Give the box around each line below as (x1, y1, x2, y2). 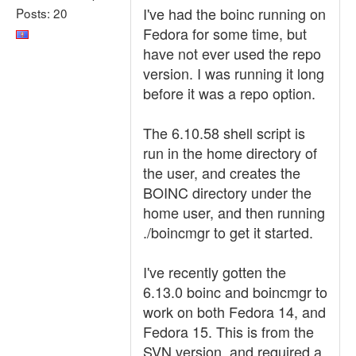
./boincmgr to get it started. (143, 222, 313, 242)
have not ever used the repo (143, 43, 321, 64)
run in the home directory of (143, 142, 317, 163)
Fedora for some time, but (143, 23, 307, 44)
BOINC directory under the (143, 182, 311, 203)
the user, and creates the (143, 162, 300, 183)
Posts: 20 (16, 3, 68, 21)
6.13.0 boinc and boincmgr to (143, 281, 327, 302)
